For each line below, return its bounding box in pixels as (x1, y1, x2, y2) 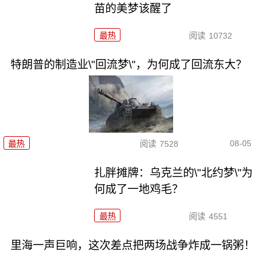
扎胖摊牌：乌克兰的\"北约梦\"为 (94, 166, 253, 179)
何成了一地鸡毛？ (94, 182, 184, 195)
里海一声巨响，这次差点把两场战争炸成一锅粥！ (10, 239, 255, 251)
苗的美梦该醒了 (94, 2, 173, 15)
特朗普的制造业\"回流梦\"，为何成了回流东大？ (10, 58, 247, 71)
